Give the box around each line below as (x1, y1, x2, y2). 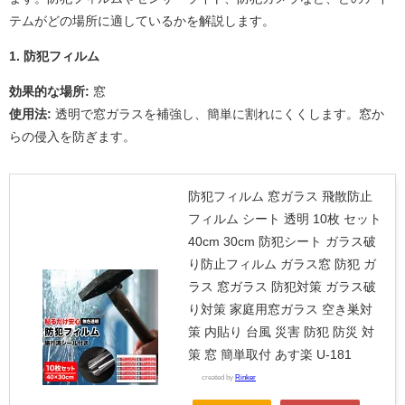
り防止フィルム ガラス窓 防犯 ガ (188, 258, 376, 271)
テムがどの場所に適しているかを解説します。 (9, 14, 275, 28)
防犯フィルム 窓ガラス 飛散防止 (188, 190, 372, 203)
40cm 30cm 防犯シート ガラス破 (188, 235, 376, 249)
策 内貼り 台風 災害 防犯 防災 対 (188, 325, 374, 339)
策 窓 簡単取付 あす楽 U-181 (188, 348, 352, 362)
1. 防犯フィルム (9, 50, 99, 63)
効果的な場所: (9, 85, 89, 99)
